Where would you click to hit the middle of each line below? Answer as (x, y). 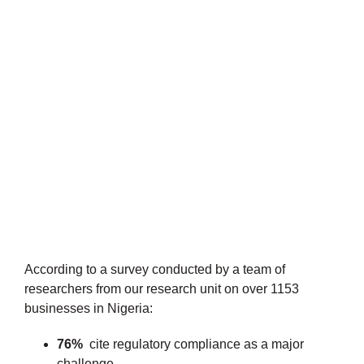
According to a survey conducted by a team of (155, 269)
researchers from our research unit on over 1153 (162, 288)
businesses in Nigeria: (89, 308)
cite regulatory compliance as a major (193, 344)
